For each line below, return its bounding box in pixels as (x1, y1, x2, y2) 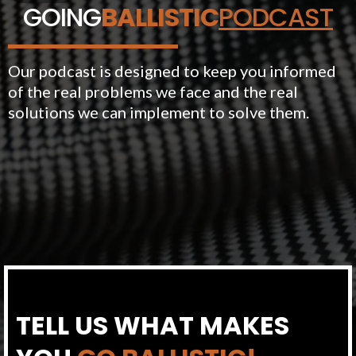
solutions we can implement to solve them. (8, 103, 309, 122)
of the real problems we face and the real (8, 82, 298, 102)
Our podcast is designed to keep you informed (8, 61, 336, 81)
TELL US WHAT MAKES (16, 308, 289, 344)
